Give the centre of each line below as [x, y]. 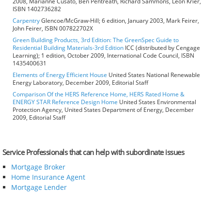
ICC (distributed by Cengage [162, 48]
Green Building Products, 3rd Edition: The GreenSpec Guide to [96, 40]
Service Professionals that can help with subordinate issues [93, 152]
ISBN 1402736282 [37, 9]
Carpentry [26, 21]
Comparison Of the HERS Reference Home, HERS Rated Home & [99, 94]
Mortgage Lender [39, 187]
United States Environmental [157, 102]
